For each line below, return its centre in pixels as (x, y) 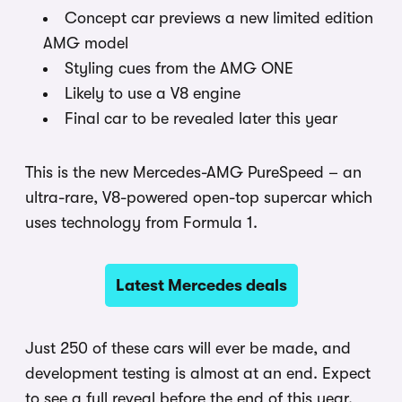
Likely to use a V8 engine (153, 94)
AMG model (86, 44)
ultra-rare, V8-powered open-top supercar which (199, 198)
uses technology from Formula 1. (141, 223)
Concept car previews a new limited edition (219, 18)
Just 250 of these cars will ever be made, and (188, 349)
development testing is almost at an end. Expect (198, 374)
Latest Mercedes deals (201, 286)
